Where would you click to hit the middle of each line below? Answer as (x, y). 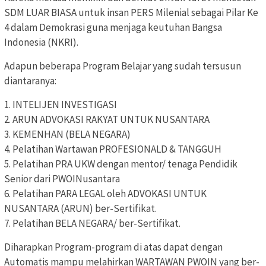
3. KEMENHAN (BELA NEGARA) (67, 134)
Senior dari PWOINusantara (62, 179)
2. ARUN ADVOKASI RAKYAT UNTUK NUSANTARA (107, 120)
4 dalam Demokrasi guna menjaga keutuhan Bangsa (113, 28)
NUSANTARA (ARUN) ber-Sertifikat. (80, 209)
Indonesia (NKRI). (41, 42)
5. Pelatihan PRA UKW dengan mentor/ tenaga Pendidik (121, 164)
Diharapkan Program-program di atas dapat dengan (113, 247)
